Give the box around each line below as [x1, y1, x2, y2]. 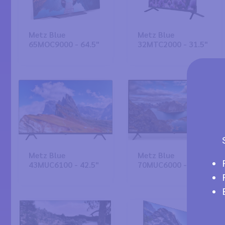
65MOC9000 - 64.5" [29, 39, 99, 49]
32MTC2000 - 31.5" [137, 39, 208, 49]
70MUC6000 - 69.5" [137, 159, 208, 170]
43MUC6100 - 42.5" [29, 159, 99, 170]
